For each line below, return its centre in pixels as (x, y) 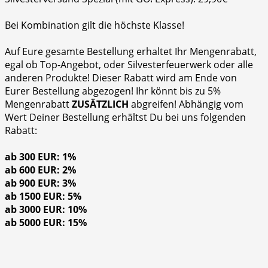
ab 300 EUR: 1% (40, 157)
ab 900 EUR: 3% (40, 183)
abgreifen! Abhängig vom (186, 104)
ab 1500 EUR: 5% (43, 197)
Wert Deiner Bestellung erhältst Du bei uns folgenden (125, 118)
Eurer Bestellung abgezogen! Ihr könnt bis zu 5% (113, 91)
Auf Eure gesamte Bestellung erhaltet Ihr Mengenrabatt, (131, 52)
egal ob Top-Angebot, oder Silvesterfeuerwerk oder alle (129, 65)
